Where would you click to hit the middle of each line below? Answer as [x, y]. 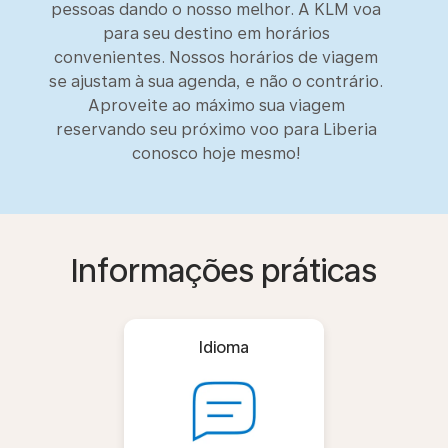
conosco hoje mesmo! [216, 153]
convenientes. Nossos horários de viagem [216, 57]
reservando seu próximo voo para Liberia [216, 129]
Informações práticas [224, 271]
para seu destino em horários [216, 33]
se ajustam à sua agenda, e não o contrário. [216, 81]
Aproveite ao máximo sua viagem [216, 105]
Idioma [224, 347]
